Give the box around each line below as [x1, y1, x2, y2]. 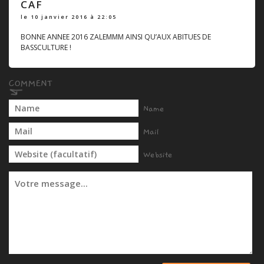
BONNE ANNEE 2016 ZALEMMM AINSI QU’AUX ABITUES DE [21, 31, 211, 42]
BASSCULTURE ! [21, 42, 71, 52]
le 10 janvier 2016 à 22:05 [21, 12, 117, 21]
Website [143, 150, 173, 160]
